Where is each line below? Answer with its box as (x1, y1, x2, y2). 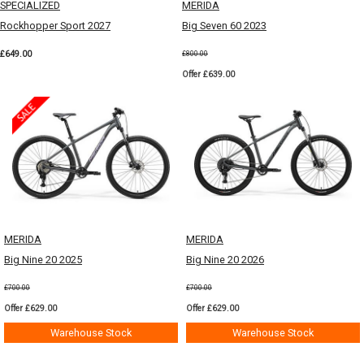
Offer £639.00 (182, 68, 235, 80)
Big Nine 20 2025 (4, 253, 82, 266)
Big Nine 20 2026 (186, 253, 264, 266)
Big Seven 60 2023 (182, 19, 266, 32)
